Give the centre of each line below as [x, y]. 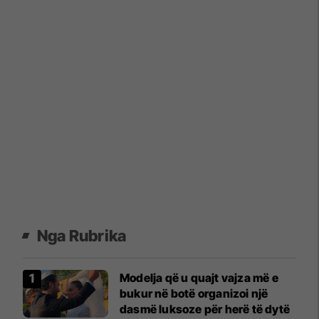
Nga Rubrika [82, 235]
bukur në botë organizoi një [194, 293]
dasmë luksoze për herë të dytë [205, 309]
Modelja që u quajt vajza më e [199, 277]
